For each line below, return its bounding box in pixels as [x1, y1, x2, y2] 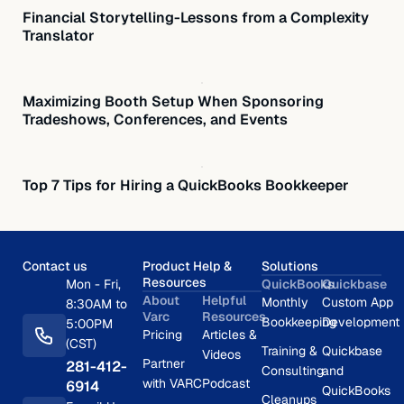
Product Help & [142, 257, 232, 274]
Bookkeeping [262, 313, 337, 330]
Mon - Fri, [66, 275, 121, 292]
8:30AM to [66, 295, 127, 312]
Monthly [262, 293, 309, 310]
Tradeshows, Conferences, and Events [23, 109, 288, 129]
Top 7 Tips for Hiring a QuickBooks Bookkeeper [23, 175, 349, 195]
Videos [202, 345, 241, 363]
